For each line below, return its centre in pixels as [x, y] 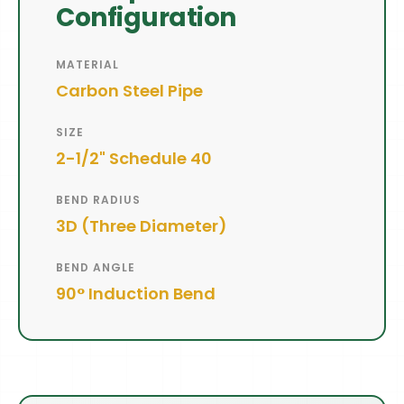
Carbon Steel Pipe [129, 91]
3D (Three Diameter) [142, 226]
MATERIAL [87, 65]
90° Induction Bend [136, 294]
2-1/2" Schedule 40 [134, 159]
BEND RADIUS [98, 200]
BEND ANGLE [96, 268]
